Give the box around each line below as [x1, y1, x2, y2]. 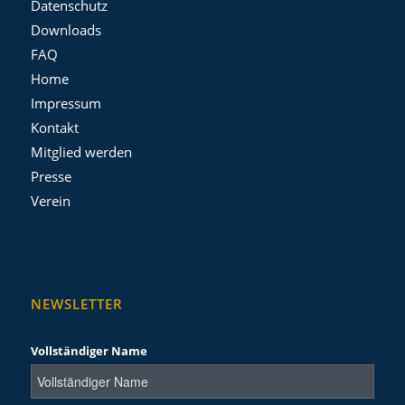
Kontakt [30, 118, 79, 137]
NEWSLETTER [30, 295, 123, 315]
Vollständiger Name [30, 343, 147, 360]
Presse [30, 167, 71, 186]
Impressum [30, 94, 101, 113]
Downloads [30, 21, 101, 40]
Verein [30, 192, 71, 211]
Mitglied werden [30, 143, 132, 162]
